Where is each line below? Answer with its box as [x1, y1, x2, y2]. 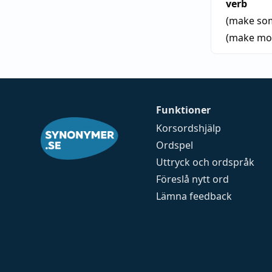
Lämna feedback [156, 189, 233, 203]
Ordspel [156, 138, 194, 152]
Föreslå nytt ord [156, 172, 229, 186]
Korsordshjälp [156, 121, 222, 135]
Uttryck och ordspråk [156, 155, 255, 169]
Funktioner [156, 103, 211, 117]
